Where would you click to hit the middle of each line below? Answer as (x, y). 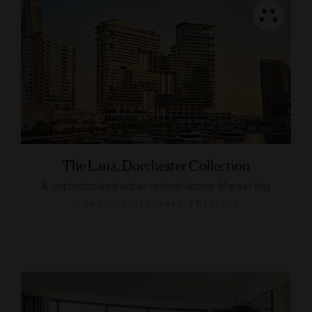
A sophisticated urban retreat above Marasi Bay (156, 186)
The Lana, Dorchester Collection (156, 165)
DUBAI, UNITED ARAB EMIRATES (156, 203)
